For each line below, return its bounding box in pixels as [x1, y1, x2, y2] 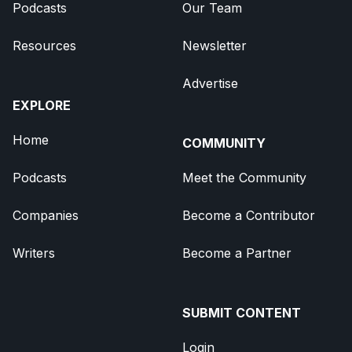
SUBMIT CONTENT [182, 304, 301, 321]
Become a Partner [182, 244, 291, 261]
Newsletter [182, 37, 247, 53]
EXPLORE [13, 97, 71, 113]
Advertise [182, 75, 238, 91]
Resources [13, 37, 76, 53]
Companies [13, 207, 79, 223]
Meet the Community [182, 169, 306, 185]
